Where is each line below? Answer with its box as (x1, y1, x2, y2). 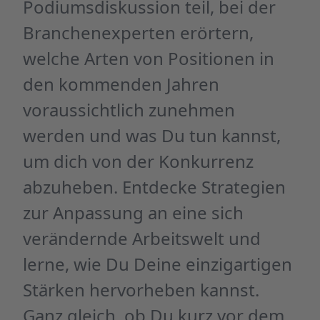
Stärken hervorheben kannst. (23, 278, 259, 301)
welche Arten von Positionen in (23, 46, 274, 70)
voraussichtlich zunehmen (23, 98, 235, 121)
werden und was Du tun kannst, (23, 124, 281, 147)
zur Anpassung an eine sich (23, 201, 244, 224)
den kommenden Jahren (23, 72, 219, 96)
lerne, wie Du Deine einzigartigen (23, 252, 292, 276)
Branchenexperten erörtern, (23, 21, 254, 44)
